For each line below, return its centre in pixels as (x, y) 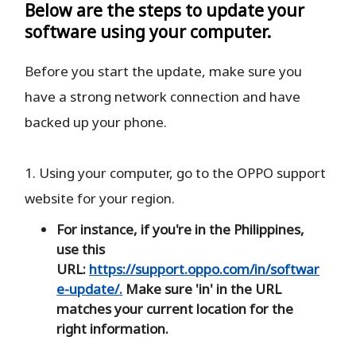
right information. (113, 328)
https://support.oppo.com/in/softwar (205, 269)
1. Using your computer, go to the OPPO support (176, 172)
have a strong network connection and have (163, 96)
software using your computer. (148, 31)
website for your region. (100, 198)
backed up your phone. (96, 122)
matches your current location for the (175, 308)
